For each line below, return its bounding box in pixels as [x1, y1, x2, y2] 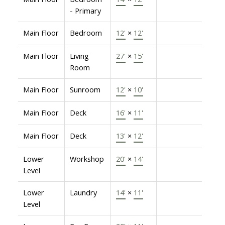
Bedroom [69, 27, 102, 38]
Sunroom [69, 84, 100, 94]
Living [69, 50, 89, 61]
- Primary [69, 5, 101, 16]
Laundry [69, 187, 97, 197]
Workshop [69, 153, 104, 164]
